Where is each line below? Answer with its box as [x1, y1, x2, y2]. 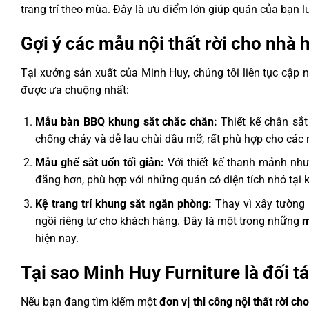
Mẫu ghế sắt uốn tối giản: [34, 156, 165, 170]
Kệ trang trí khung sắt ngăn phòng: [34, 197, 212, 210]
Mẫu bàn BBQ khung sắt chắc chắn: [34, 114, 217, 128]
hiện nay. [34, 231, 79, 245]
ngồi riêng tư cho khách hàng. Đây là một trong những [34, 214, 303, 228]
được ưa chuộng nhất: [21, 83, 129, 97]
